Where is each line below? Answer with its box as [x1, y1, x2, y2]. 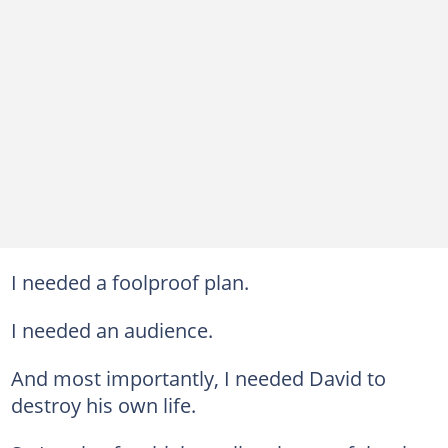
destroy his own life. [10, 390, 196, 419]
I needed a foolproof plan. [10, 267, 249, 296]
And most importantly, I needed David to [10, 363, 386, 392]
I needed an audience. [10, 315, 213, 344]
